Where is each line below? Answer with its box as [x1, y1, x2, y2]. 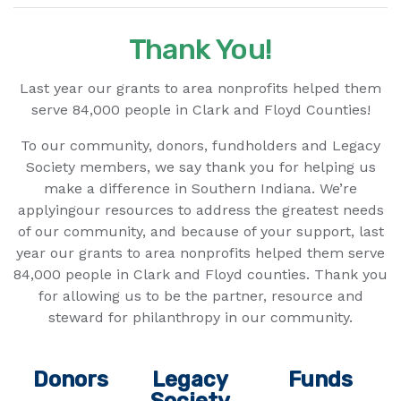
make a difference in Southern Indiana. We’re [44, 179, 357, 197]
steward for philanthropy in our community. [48, 308, 353, 326]
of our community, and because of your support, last [17, 222, 384, 240]
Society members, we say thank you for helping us [25, 158, 376, 175]
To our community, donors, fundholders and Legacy [21, 136, 380, 154]
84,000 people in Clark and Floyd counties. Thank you [13, 265, 388, 283]
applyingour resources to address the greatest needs [17, 200, 384, 218]
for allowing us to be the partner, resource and [38, 286, 363, 304]
